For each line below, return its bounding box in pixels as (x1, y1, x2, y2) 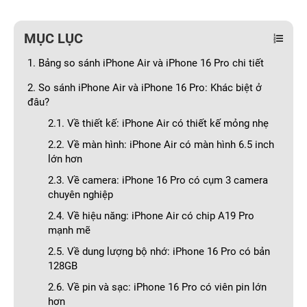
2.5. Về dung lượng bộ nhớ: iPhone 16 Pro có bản (48, 245, 270, 258)
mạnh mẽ (48, 224, 90, 236)
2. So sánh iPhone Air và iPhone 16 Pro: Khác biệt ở (27, 82, 262, 94)
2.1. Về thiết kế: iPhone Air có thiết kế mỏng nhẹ (48, 117, 269, 130)
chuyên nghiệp (48, 188, 113, 201)
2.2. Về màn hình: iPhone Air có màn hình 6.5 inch (48, 138, 274, 151)
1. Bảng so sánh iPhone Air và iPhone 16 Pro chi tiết (27, 57, 264, 69)
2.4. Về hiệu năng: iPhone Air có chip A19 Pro (48, 210, 254, 222)
